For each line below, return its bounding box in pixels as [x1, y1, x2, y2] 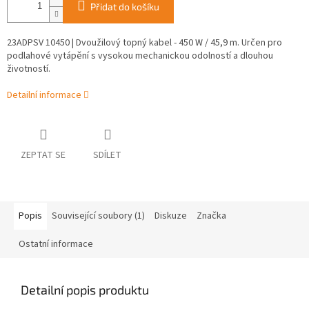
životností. [7, 62, 50, 77]
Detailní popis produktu [21, 282, 149, 298]
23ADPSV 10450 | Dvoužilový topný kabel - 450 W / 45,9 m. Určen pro [7, 36, 282, 50]
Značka [197, 209, 226, 223]
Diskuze [154, 209, 187, 223]
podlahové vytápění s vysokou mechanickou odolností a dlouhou [7, 49, 273, 63]
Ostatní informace [19, 237, 93, 252]
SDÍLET [93, 148, 121, 163]
